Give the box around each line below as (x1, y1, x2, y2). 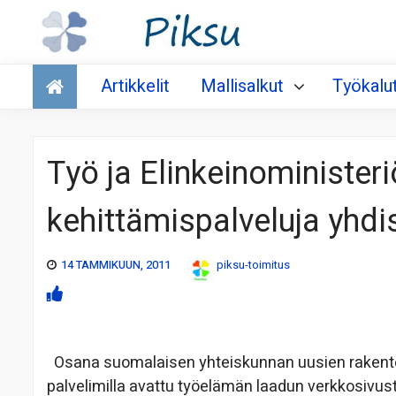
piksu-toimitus (217, 256, 290, 274)
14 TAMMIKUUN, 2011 (61, 256, 171, 274)
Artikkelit (101, 73, 170, 100)
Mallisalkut (201, 73, 284, 100)
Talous (37, 59, 85, 84)
